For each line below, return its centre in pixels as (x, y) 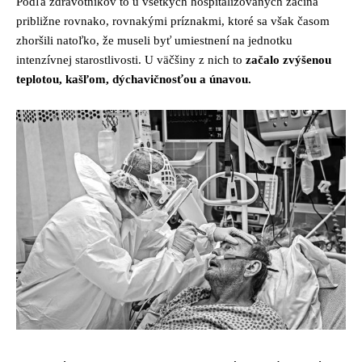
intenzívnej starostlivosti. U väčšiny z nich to (131, 60)
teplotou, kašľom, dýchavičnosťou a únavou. (135, 80)
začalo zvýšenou (288, 60)
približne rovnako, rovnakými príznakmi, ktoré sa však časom (173, 21)
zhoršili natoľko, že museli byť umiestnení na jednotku (154, 41)
